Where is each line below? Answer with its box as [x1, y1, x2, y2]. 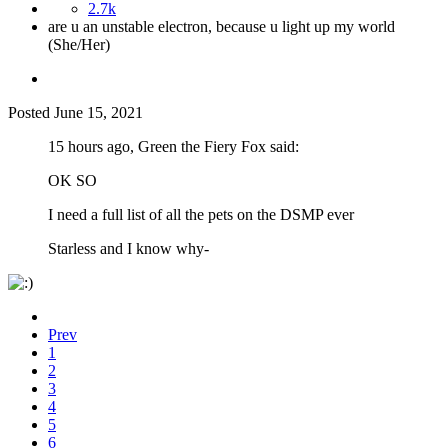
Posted [8, 104, 54, 122]
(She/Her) [48, 36, 110, 54]
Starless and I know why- [48, 240, 209, 258]
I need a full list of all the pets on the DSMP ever [48, 206, 354, 224]
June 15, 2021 [54, 104, 143, 122]
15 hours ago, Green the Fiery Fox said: [48, 138, 299, 156]
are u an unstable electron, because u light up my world [48, 18, 395, 36]
